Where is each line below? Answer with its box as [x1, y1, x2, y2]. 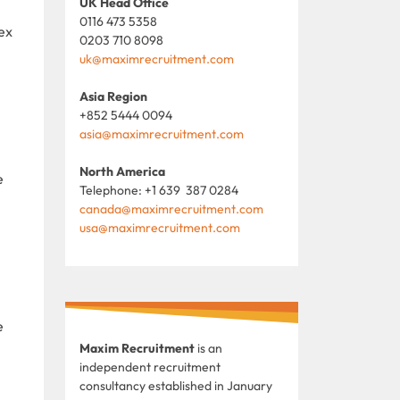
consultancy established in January [79, 377, 272, 394]
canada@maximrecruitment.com [79, 200, 263, 217]
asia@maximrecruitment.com [79, 125, 244, 142]
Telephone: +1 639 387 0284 [79, 181, 238, 198]
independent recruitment [79, 358, 221, 375]
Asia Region [79, 87, 147, 104]
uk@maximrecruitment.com [79, 50, 234, 67]
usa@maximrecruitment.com [79, 219, 240, 236]
